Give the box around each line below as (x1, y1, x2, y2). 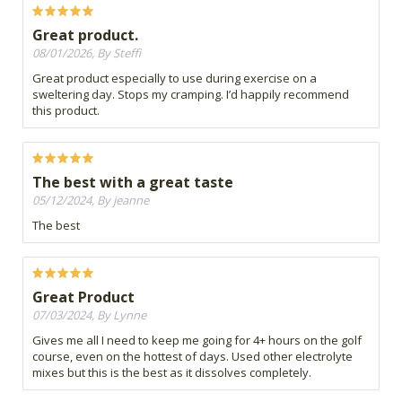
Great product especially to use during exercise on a (32, 70, 317, 87)
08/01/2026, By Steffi (32, 45, 141, 62)
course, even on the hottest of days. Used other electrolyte (32, 348, 353, 365)
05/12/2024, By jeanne (32, 192, 149, 209)
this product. (32, 102, 100, 119)
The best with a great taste (32, 172, 233, 193)
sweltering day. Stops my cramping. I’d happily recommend (32, 86, 349, 103)
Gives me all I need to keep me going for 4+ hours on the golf (32, 332, 362, 349)
